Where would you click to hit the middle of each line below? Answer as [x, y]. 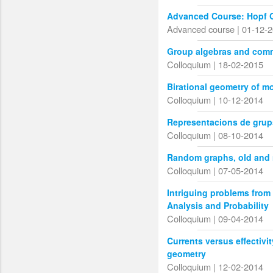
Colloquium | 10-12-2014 [215, 100]
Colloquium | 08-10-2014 [215, 135]
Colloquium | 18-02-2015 [215, 65]
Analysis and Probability [218, 206]
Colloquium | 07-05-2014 [215, 171]
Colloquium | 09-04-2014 [215, 219]
